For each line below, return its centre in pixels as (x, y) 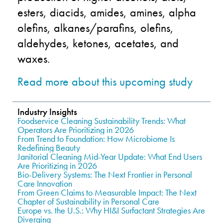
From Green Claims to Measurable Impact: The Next (107, 192)
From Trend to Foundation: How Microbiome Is (96, 138)
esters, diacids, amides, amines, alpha (107, 12)
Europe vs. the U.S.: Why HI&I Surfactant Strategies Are (111, 210)
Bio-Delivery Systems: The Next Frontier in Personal (105, 174)
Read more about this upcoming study (105, 81)
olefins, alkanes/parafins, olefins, (96, 27)
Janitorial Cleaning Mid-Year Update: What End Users (110, 156)
